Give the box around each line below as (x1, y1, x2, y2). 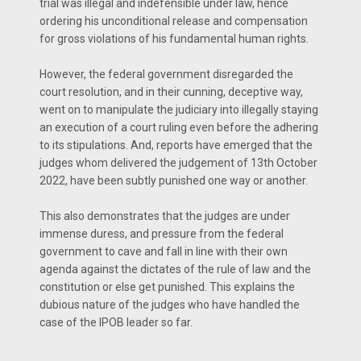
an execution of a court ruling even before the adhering (39, 120, 318, 134)
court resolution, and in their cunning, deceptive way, (39, 85, 303, 98)
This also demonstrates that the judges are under (39, 209, 290, 222)
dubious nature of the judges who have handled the (39, 297, 300, 311)
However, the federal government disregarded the (39, 67, 293, 81)
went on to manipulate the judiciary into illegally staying (39, 102, 318, 116)
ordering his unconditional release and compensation (39, 14, 308, 27)
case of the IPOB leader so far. (39, 315, 193, 329)
